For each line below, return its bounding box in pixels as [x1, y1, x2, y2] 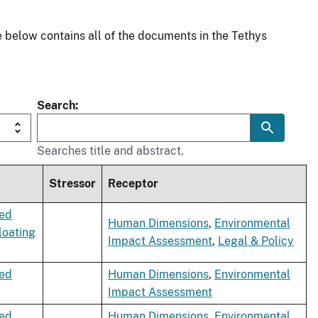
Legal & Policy [218, 234, 294, 248]
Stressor [49, 177, 96, 191]
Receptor [108, 177, 158, 191]
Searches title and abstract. [37, 144, 184, 158]
